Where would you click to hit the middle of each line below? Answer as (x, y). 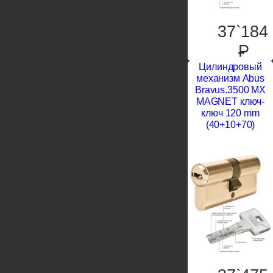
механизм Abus (230, 79)
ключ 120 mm (230, 113)
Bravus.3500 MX (230, 90)
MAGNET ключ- (230, 102)
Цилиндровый (230, 67)
